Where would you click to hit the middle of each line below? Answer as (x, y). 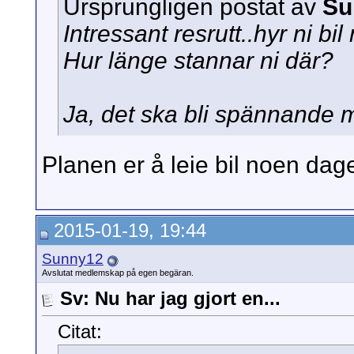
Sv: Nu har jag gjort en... (170, 298)
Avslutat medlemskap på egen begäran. (118, 273)
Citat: (80, 332)
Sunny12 (73, 259)
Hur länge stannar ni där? (198, 61)
